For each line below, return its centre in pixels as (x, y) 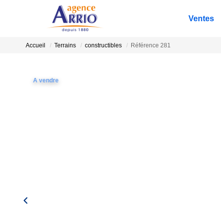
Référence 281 (151, 46)
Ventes (201, 18)
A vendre (46, 80)
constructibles (103, 46)
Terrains (65, 46)
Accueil (36, 46)
